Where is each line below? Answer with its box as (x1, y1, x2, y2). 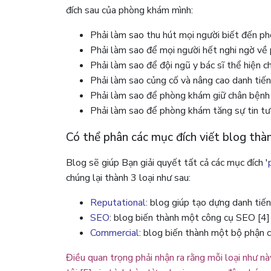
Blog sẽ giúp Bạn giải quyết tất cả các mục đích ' (66, 155, 268, 169)
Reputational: (90, 195, 148, 209)
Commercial (90, 226, 139, 240)
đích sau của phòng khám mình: (66, 3, 193, 17)
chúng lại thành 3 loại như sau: (66, 171, 191, 184)
